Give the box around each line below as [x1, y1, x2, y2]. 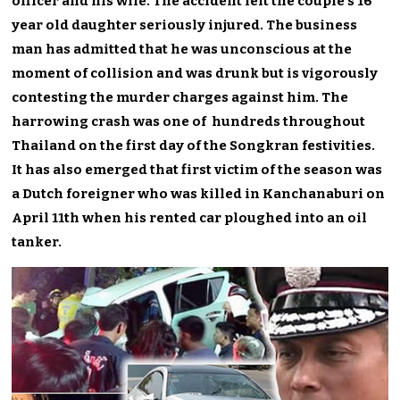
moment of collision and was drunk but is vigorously [12, 64, 379, 81]
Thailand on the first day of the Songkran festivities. [12, 137, 376, 154]
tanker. [12, 233, 62, 250]
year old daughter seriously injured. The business [12, 16, 358, 33]
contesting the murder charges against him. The [12, 88, 349, 105]
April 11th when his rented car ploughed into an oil [12, 209, 368, 226]
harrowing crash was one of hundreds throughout [12, 112, 366, 129]
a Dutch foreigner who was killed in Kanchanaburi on [12, 185, 386, 202]
